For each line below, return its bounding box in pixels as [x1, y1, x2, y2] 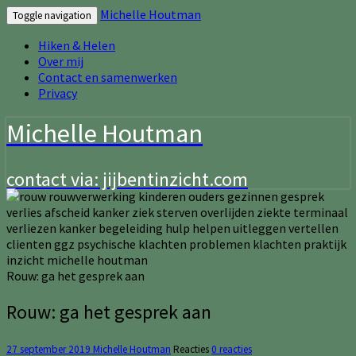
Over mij [38, 53, 83, 69]
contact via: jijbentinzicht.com [6, 166, 248, 192]
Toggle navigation [13, 9, 91, 22]
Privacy [38, 85, 77, 101]
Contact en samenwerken [38, 69, 177, 85]
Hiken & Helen [38, 37, 115, 53]
